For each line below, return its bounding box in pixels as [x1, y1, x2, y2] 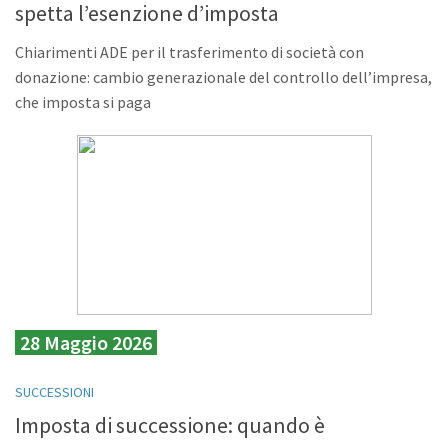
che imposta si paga [15, 92, 151, 113]
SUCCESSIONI [15, 383, 94, 402]
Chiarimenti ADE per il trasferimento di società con [15, 42, 364, 63]
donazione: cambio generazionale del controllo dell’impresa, [15, 67, 432, 88]
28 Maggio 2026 [20, 330, 152, 356]
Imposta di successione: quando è [15, 410, 325, 439]
